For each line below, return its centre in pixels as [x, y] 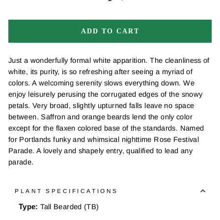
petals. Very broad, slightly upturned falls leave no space [101, 106]
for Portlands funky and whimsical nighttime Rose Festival [104, 140]
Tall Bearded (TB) [70, 207]
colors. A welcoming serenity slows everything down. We [101, 83]
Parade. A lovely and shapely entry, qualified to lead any [100, 151]
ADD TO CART [110, 31]
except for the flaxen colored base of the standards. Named [106, 128]
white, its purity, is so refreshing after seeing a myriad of [101, 72]
